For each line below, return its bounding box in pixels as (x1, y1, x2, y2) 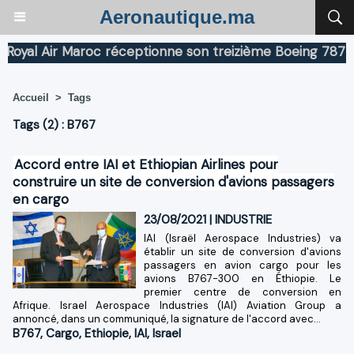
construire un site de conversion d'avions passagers (13, 172, 334, 190)
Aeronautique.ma (100, 6, 254, 28)
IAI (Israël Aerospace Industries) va (144, 231, 341, 245)
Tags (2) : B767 (13, 116, 96, 133)
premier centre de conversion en (144, 284, 341, 299)
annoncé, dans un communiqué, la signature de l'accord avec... (13, 311, 321, 326)
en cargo (13, 190, 69, 208)
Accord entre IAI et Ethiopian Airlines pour (14, 155, 278, 173)
